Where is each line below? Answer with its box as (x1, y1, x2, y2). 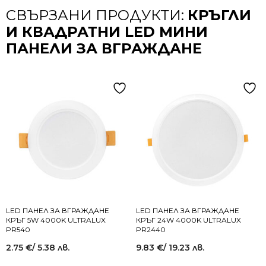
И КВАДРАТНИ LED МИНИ (6, 23, 208, 40)
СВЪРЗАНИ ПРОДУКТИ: (6, 6, 188, 24)
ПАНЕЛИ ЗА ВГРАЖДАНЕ (6, 39, 202, 57)
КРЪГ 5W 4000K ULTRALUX (6, 215, 106, 224)
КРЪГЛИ (188, 6, 251, 24)
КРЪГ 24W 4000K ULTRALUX (136, 215, 241, 224)
